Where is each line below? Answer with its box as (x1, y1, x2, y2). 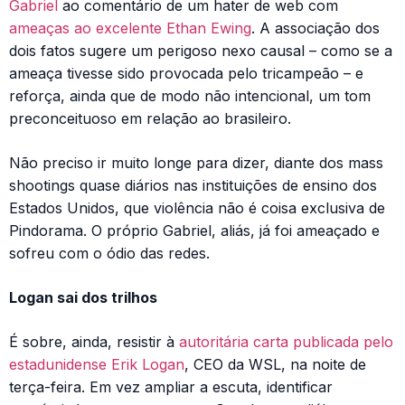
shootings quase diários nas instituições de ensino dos (9, 176, 377, 195)
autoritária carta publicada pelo (179, 333, 393, 352)
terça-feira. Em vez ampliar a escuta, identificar (9, 378, 333, 397)
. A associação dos (251, 19, 380, 38)
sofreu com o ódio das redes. (9, 244, 210, 263)
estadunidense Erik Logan (9, 355, 184, 374)
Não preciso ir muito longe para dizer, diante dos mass (9, 154, 383, 173)
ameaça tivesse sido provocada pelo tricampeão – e (9, 64, 363, 83)
